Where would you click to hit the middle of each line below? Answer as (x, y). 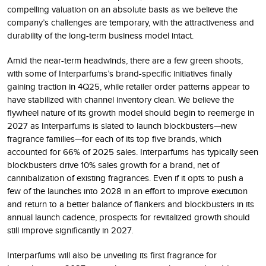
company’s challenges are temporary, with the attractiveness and (131, 22)
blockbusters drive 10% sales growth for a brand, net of (113, 165)
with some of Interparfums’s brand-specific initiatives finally (120, 73)
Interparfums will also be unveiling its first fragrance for (112, 255)
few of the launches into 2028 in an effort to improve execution (127, 191)
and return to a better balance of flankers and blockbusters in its (131, 204)
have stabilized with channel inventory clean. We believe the (121, 99)
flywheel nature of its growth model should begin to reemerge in (131, 113)
